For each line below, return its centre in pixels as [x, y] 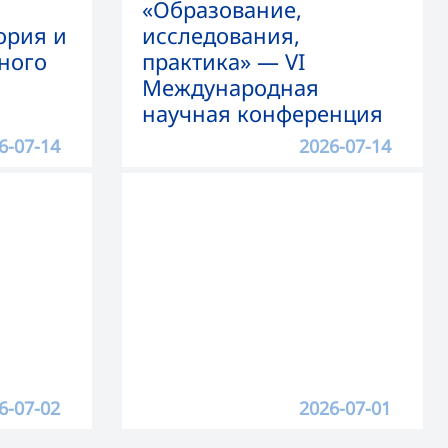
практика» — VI [223, 62]
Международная [230, 88]
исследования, [221, 36]
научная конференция [262, 114]
